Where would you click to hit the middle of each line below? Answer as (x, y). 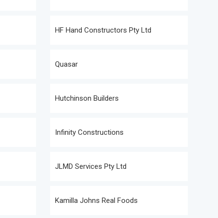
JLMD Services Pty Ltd (91, 166)
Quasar (66, 64)
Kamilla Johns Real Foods (96, 200)
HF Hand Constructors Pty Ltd (103, 30)
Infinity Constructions (89, 132)
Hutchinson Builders (87, 98)
